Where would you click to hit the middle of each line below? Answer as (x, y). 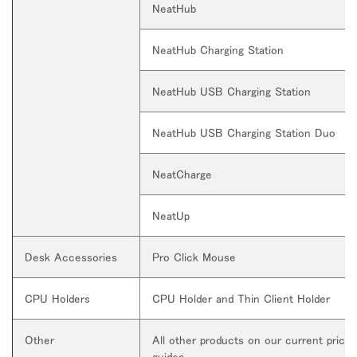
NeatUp (171, 215)
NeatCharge (182, 174)
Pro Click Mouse (194, 257)
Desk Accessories (71, 257)
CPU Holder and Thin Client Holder (241, 298)
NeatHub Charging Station (218, 49)
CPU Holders (57, 298)
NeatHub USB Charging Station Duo (244, 132)
